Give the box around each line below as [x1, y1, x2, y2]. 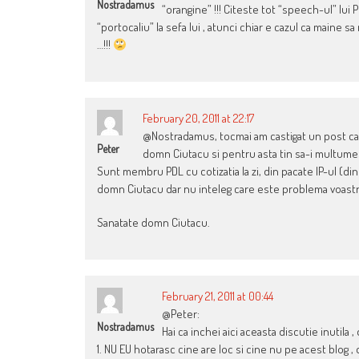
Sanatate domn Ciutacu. [97, 215, 210, 231]
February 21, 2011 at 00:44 [162, 288, 273, 305]
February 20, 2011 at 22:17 [143, 111, 254, 127]
